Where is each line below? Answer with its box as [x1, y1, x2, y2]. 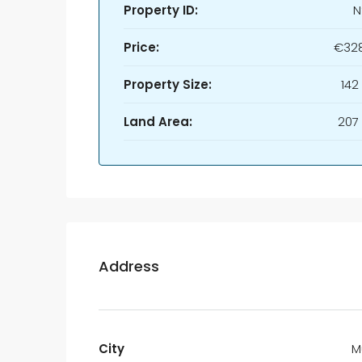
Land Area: [124, 113, 192, 130]
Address [99, 255, 159, 276]
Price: [124, 39, 159, 56]
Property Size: [124, 76, 212, 93]
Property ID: [124, 2, 198, 19]
